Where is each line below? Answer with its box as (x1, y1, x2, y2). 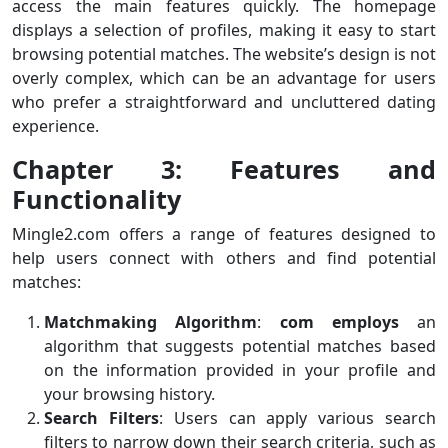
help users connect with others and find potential (12, 246, 436, 269)
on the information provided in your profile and (44, 358, 436, 381)
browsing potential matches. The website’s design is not (12, 42, 436, 65)
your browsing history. (44, 382, 215, 405)
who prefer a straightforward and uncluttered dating (12, 90, 436, 113)
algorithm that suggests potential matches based (44, 334, 436, 357)
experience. (12, 114, 99, 137)
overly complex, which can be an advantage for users (12, 66, 436, 89)
